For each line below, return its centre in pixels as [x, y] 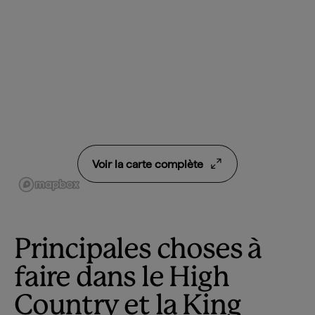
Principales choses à [138, 250]
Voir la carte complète [148, 164]
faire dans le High [122, 278]
